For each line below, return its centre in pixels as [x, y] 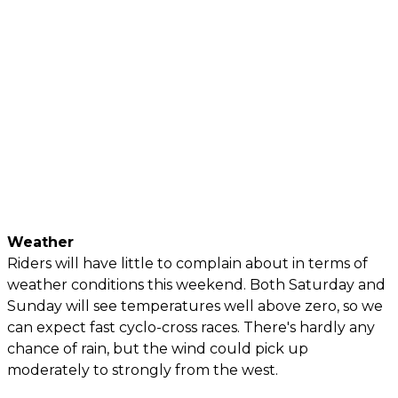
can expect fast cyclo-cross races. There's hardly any [191, 327]
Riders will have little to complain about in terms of [187, 263]
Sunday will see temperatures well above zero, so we [195, 306]
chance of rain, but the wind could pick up [158, 348]
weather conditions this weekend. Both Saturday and [196, 284]
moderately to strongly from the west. [143, 370]
